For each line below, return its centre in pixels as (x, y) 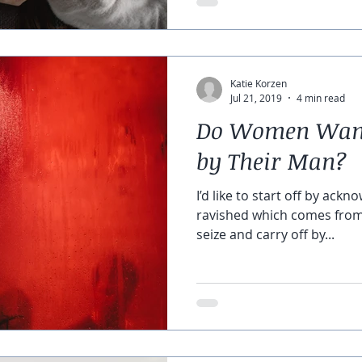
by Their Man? (272, 160)
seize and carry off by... (265, 234)
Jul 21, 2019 (256, 97)
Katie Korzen (259, 83)
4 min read (321, 97)
